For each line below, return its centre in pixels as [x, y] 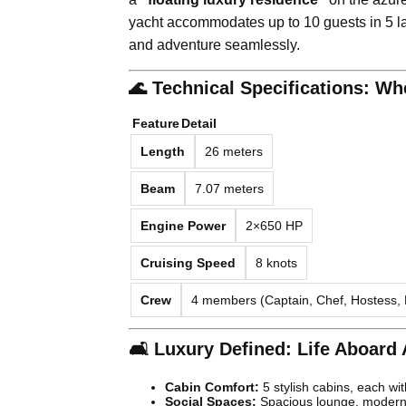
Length [163, 151]
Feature [156, 123]
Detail [199, 123]
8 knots [276, 262]
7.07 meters [229, 188]
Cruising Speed [188, 262]
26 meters [234, 151]
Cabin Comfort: [212, 387]
